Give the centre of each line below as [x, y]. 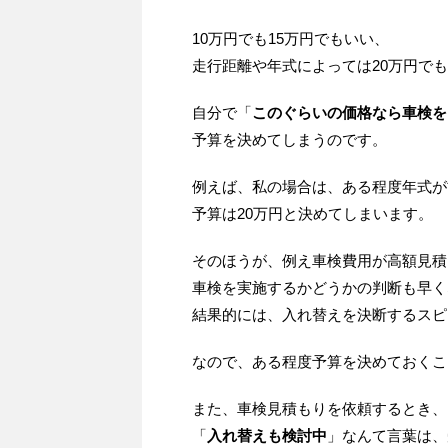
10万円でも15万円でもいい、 [290, 39]
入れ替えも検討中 [267, 436]
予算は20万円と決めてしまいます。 [312, 214]
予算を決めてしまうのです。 [289, 140]
